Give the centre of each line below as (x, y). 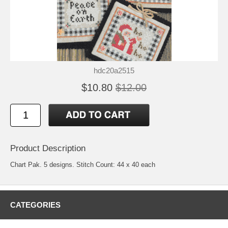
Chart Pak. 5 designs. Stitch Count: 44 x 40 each (83, 165)
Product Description (48, 149)
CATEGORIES (35, 205)
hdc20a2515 (114, 71)
